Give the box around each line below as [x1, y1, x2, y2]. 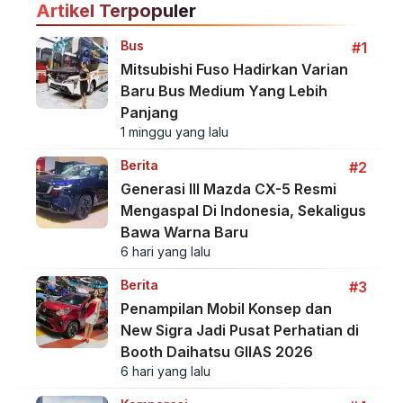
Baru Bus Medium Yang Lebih [120, 82, 327, 101]
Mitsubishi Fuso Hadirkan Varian [120, 60, 348, 79]
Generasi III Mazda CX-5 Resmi [120, 180, 336, 199]
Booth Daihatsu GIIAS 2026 [120, 343, 313, 362]
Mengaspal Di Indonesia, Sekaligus [120, 201, 366, 220]
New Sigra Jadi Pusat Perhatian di [120, 321, 359, 340]
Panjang [120, 103, 178, 122]
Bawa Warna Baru [120, 223, 248, 242]
